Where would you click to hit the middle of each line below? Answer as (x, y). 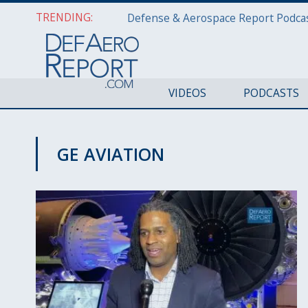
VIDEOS (187, 93)
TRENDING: (64, 17)
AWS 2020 (77, 178)
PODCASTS (271, 93)
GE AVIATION (111, 154)
